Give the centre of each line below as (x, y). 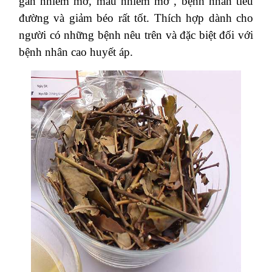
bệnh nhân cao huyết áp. (76, 52)
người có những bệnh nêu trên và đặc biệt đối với (136, 35)
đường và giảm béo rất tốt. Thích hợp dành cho (136, 18)
